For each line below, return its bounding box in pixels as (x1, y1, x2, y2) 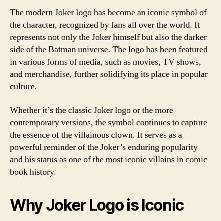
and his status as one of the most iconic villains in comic (10, 153, 207, 165)
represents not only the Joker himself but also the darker (10, 32, 207, 43)
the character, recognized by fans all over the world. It (10, 19, 200, 31)
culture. (10, 81, 37, 92)
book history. (10, 166, 56, 178)
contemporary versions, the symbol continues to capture (10, 116, 207, 128)
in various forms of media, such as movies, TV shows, (10, 56, 201, 68)
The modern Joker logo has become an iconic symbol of (10, 7, 207, 18)
